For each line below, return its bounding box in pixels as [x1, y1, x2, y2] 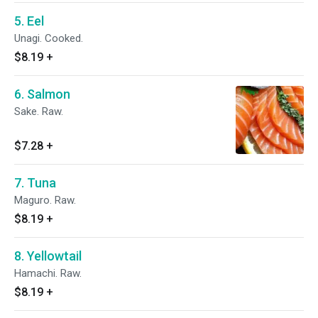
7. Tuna [14, 175, 56, 190]
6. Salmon [14, 87, 70, 102]
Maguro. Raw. [14, 194, 76, 207]
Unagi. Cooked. [14, 32, 83, 45]
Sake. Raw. [14, 105, 63, 118]
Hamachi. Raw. [14, 267, 82, 280]
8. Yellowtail [14, 248, 82, 263]
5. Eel [14, 13, 44, 28]
